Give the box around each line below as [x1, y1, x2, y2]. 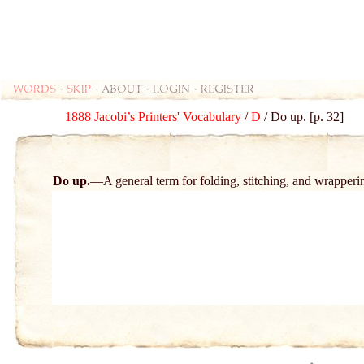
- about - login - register [91, 83, 254, 93]
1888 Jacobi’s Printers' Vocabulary [65, 109, 241, 123]
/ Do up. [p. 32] [261, 109, 344, 123]
